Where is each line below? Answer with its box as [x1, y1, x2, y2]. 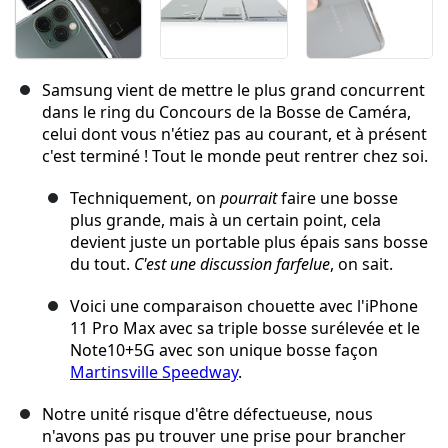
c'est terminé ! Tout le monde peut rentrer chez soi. [42, 145, 428, 168]
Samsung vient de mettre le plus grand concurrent [42, 79, 425, 102]
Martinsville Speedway [70, 361, 238, 384]
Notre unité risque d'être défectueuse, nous [42, 403, 373, 426]
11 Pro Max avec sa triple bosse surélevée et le [70, 317, 420, 340]
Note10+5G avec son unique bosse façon [70, 339, 378, 362]
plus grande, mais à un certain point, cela [70, 209, 381, 232]
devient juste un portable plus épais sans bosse [70, 231, 428, 254]
